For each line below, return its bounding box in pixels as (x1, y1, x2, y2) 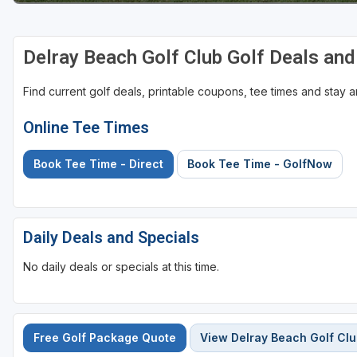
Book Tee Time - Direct (33, 157, 163, 171)
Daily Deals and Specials (23, 228, 199, 248)
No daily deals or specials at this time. (23, 260, 219, 274)
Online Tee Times (23, 118, 149, 138)
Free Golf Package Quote (33, 331, 176, 345)
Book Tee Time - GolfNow (187, 157, 332, 171)
